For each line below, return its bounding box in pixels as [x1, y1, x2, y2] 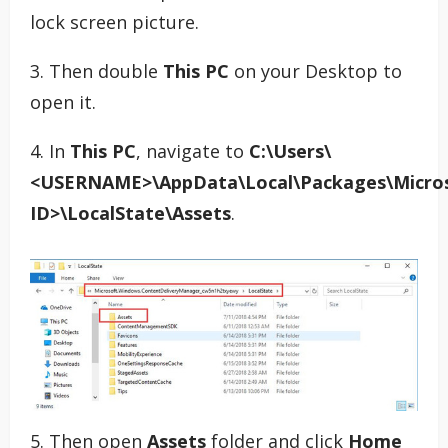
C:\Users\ [249, 138, 331, 163]
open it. [30, 89, 96, 114]
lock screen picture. [30, 9, 199, 34]
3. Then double [30, 58, 163, 83]
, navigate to [136, 138, 249, 163]
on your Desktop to [229, 58, 402, 83]
